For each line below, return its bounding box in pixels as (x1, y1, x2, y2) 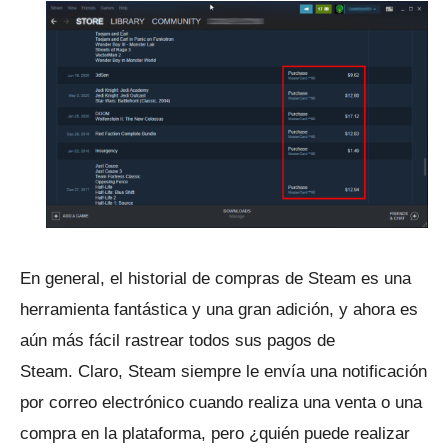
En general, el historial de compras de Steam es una (20, 268, 411, 288)
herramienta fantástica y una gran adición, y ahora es (20, 299, 418, 319)
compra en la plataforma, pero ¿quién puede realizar (20, 423, 410, 443)
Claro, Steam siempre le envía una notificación (78, 361, 427, 381)
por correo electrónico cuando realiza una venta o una (20, 392, 422, 412)
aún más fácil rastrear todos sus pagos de (20, 330, 335, 350)
